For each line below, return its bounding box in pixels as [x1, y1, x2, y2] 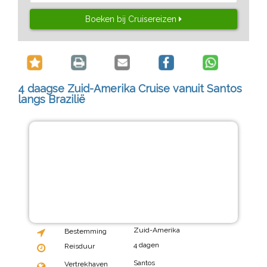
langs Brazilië [18, 93, 85, 106]
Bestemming [64, 226, 107, 235]
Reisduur [64, 241, 95, 250]
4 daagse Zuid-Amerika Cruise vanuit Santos [18, 82, 242, 95]
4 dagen [133, 240, 159, 249]
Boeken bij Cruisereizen [85, 14, 179, 24]
